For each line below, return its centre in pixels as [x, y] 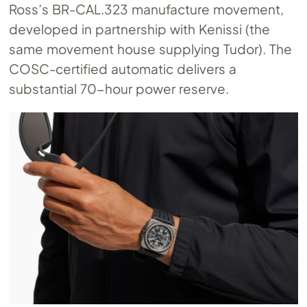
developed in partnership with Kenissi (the [139, 28]
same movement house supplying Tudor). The [150, 48]
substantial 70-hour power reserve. [119, 88]
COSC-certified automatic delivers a [123, 68]
